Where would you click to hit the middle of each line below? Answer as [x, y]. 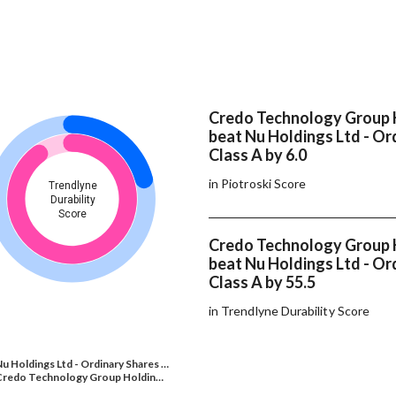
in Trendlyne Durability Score [289, 310]
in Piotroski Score [258, 183]
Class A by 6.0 [259, 154]
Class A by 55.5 [263, 282]
